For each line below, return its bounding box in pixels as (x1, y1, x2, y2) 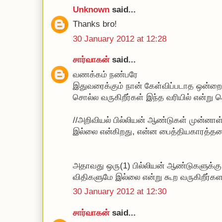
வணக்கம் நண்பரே (73, 69, 138, 79)
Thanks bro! (73, 19, 117, 29)
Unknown (73, 4, 110, 14)
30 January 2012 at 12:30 (73, 187, 166, 196)
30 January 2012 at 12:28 (73, 34, 166, 44)
